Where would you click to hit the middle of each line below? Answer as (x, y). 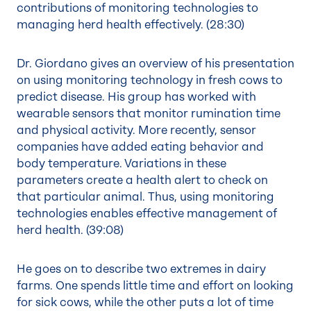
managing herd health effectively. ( (113, 25)
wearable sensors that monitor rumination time (149, 114)
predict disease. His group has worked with (136, 97)
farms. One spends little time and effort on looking (155, 286)
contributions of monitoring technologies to (137, 8)
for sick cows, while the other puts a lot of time (145, 302)
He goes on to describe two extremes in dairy (141, 269)
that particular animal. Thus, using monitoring (145, 197)
